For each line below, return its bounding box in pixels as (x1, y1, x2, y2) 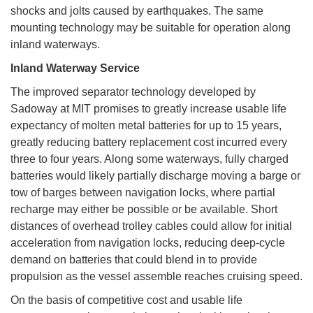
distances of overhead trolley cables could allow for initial (10, 219, 292, 232)
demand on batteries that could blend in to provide (10, 253, 257, 265)
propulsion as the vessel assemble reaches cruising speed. (10, 270, 303, 282)
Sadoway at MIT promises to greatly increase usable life (10, 102, 286, 115)
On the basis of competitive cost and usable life (10, 293, 242, 306)
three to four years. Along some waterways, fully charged (10, 152, 289, 165)
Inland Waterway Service (10, 61, 140, 74)
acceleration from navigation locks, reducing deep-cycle (10, 236, 285, 249)
